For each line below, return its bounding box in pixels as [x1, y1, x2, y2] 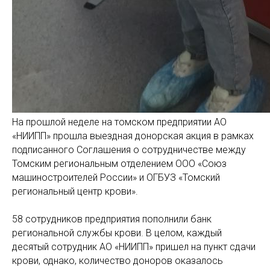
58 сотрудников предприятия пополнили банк [12, 213, 212, 225]
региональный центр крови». [12, 186, 138, 197]
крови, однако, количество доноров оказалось [12, 255, 223, 266]
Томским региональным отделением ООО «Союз [12, 158, 227, 169]
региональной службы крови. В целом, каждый [12, 227, 222, 239]
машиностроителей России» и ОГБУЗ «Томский [12, 172, 220, 183]
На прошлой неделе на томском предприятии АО [12, 116, 227, 128]
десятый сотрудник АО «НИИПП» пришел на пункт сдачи [12, 241, 256, 253]
